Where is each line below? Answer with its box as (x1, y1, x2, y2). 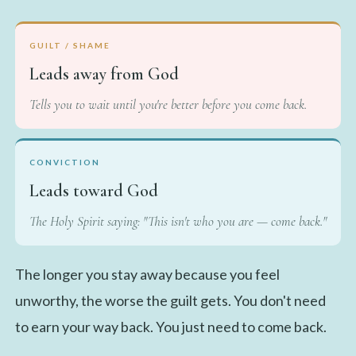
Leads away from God (29, 63, 179, 84)
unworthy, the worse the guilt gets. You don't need (14, 291, 326, 309)
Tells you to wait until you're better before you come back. (29, 95, 307, 113)
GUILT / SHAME (29, 40, 110, 50)
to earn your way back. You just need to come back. (14, 317, 327, 335)
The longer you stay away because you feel (14, 265, 280, 283)
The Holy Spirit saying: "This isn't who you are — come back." (29, 212, 327, 230)
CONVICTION (29, 157, 100, 167)
